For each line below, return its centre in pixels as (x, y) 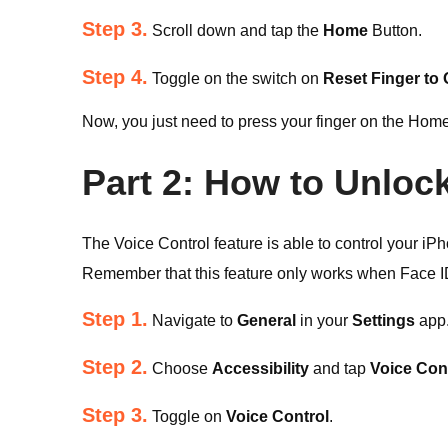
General (266, 320)
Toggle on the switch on (235, 78)
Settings (383, 320)
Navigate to (192, 320)
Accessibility (260, 368)
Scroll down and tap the (235, 30)
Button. (395, 30)
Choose (180, 368)
